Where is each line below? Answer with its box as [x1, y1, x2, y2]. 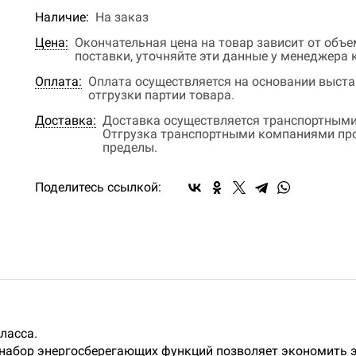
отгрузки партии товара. [88, 87, 234, 103]
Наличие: [35, 10, 89, 25]
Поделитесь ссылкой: [35, 180, 161, 195]
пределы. [103, 140, 157, 155]
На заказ [95, 10, 149, 25]
